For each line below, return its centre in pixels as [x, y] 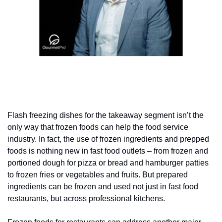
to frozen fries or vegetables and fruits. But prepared [98, 174]
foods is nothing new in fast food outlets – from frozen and [108, 151]
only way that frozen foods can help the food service [98, 127]
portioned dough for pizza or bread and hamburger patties [108, 163]
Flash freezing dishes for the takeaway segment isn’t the [106, 115]
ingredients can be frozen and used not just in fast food [103, 186]
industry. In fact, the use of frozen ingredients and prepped [108, 139]
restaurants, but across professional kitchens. [86, 198]
